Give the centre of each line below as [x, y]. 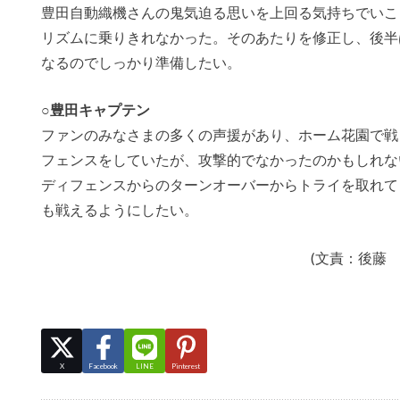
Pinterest [186, 367]
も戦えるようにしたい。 [120, 210]
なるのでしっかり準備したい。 [141, 62]
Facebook [104, 367]
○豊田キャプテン [96, 110]
